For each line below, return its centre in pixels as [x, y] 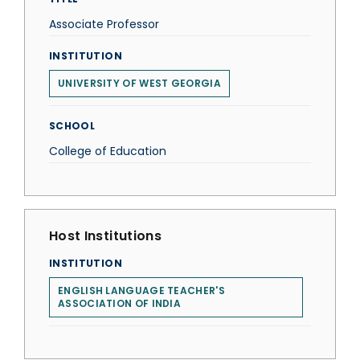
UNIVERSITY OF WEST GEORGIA [139, 83]
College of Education [108, 151]
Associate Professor [104, 24]
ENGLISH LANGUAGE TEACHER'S [141, 290]
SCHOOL [72, 126]
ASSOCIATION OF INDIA [120, 303]
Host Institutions [105, 236]
